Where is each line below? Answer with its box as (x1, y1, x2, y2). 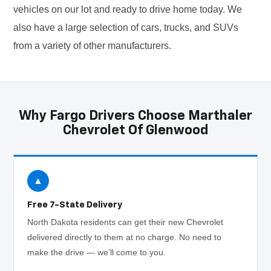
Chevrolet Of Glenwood (63, 124, 208, 138)
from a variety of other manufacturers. (13, 41, 172, 51)
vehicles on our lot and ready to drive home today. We (13, 4, 243, 15)
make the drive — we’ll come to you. (27, 247, 166, 258)
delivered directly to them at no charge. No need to (27, 232, 222, 243)
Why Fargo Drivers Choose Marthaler (19, 109, 252, 123)
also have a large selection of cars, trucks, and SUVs (13, 22, 239, 33)
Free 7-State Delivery (27, 200, 123, 210)
